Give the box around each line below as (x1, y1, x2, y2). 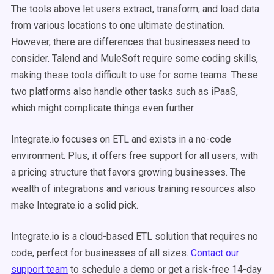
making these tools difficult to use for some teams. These (11, 69, 258, 81)
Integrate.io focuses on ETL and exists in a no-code (11, 133, 231, 145)
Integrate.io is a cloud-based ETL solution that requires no (11, 231, 258, 242)
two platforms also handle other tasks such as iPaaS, (11, 86, 238, 97)
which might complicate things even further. (11, 102, 195, 114)
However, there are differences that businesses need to (11, 36, 250, 48)
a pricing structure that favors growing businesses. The (11, 166, 246, 178)
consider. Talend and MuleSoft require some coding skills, (11, 53, 258, 64)
